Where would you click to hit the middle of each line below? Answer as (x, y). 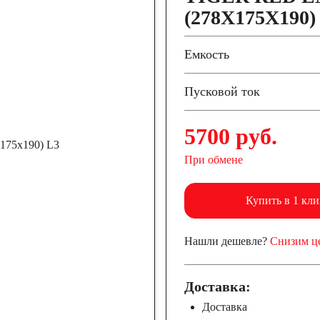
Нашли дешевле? (227, 241)
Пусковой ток (222, 91)
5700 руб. (230, 136)
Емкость (206, 54)
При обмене (213, 160)
